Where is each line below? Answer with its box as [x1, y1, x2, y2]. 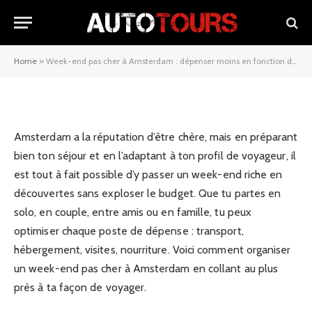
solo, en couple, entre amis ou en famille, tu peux [14, 205, 251, 219]
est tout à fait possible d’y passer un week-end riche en [14, 168, 283, 181]
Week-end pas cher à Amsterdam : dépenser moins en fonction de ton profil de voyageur [46, 56, 292, 66]
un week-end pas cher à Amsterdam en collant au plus [14, 262, 279, 275]
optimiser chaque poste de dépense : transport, [14, 224, 244, 237]
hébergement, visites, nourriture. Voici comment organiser [14, 243, 291, 256]
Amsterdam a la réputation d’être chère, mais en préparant [14, 130, 298, 143]
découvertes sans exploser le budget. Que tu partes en [14, 187, 281, 200]
